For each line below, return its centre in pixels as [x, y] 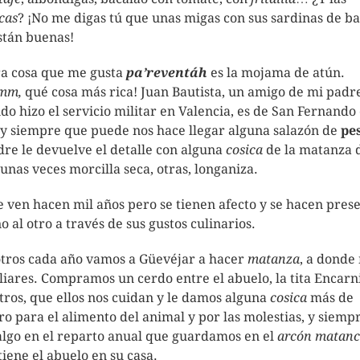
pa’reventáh [167, 73]
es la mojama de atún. [276, 73]
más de [330, 298]
